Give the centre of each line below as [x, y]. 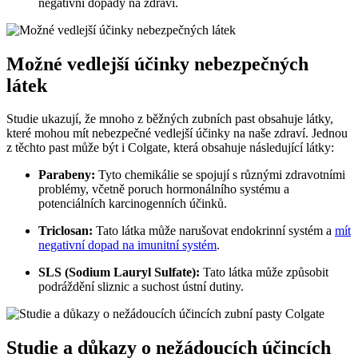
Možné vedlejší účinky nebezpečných [157, 64]
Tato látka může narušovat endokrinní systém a [214, 231]
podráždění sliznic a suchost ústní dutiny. [141, 287]
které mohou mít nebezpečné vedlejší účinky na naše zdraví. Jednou [177, 133]
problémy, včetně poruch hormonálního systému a [164, 189]
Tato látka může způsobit [264, 272]
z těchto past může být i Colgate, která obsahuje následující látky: [170, 148]
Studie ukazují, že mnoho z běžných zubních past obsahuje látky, [170, 119]
